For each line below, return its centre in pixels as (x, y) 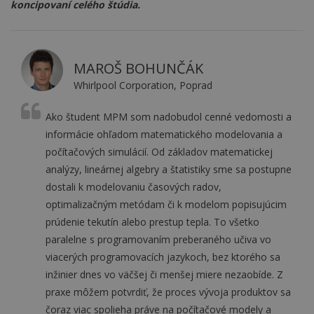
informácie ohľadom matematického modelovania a (164, 134)
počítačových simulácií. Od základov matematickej (159, 152)
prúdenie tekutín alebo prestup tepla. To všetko (152, 222)
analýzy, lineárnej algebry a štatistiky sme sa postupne (169, 169)
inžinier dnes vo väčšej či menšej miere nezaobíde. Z (164, 274)
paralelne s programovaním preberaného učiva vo (158, 239)
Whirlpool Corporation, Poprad (143, 85)
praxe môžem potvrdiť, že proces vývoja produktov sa (168, 292)
